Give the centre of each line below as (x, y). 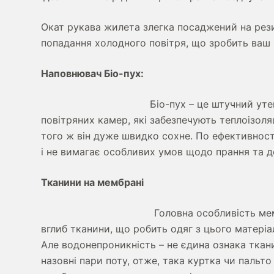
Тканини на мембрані (93, 183)
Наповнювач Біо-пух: (93, 74)
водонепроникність (109, 245)
